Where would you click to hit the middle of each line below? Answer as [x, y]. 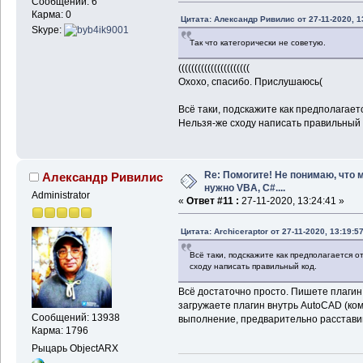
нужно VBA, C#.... [244, 188]
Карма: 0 [51, 14]
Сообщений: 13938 [75, 318]
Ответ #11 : [212, 201]
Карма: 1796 [60, 331]
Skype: [47, 30]
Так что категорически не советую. [257, 43]
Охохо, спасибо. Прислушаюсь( [250, 82]
